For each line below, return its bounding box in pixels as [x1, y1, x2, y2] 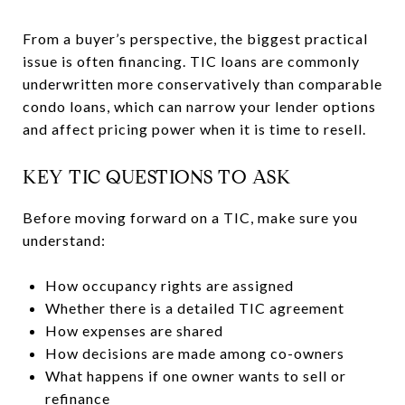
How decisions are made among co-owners [44, 344, 344, 362]
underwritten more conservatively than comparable [23, 74, 382, 92]
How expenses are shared [44, 321, 223, 339]
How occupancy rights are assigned [44, 276, 294, 294]
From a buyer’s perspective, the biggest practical [23, 29, 368, 47]
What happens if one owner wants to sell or [44, 366, 346, 384]
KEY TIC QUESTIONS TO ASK [23, 165, 290, 189]
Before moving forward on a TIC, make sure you [23, 208, 358, 226]
